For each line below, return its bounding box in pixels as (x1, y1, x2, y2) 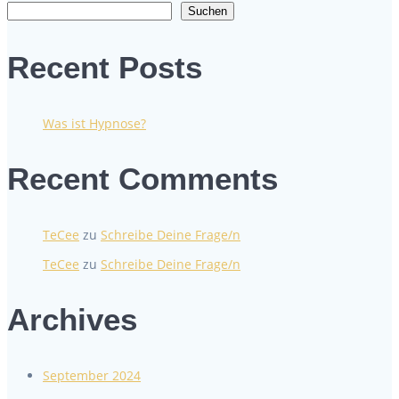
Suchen (188, 4, 227, 18)
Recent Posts (7, 49, 202, 85)
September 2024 (43, 367, 141, 385)
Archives (7, 302, 137, 338)
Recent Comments (7, 160, 278, 196)
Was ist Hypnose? (43, 114, 146, 132)
